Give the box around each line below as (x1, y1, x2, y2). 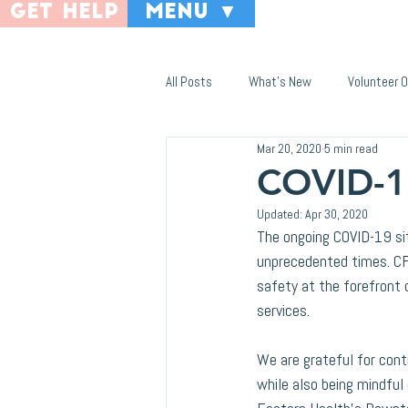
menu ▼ (145, 3, 238, 24)
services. (257, 300, 310, 321)
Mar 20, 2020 (257, 139, 321, 157)
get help (9, 3, 118, 24)
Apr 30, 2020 (305, 206, 368, 222)
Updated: (257, 206, 305, 222)
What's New (249, 73, 311, 90)
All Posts (166, 73, 212, 90)
